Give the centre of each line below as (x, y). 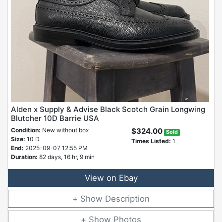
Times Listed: (151, 141)
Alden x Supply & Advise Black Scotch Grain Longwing (108, 110)
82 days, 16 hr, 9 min (67, 157)
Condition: (26, 130)
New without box (65, 130)
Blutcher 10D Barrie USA (55, 118)
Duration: (25, 157)
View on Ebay (111, 178)
